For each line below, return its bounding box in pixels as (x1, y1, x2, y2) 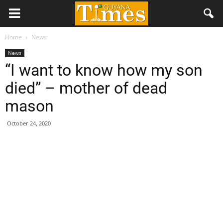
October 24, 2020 (7, 119, 51, 127)
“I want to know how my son (5, 61, 203, 80)
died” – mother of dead (5, 79, 167, 98)
